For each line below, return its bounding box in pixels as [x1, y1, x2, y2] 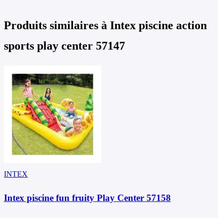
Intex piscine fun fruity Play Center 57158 [4, 193, 171, 203]
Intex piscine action [110, 19, 207, 32]
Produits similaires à [4, 19, 110, 32]
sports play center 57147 [4, 39, 125, 53]
